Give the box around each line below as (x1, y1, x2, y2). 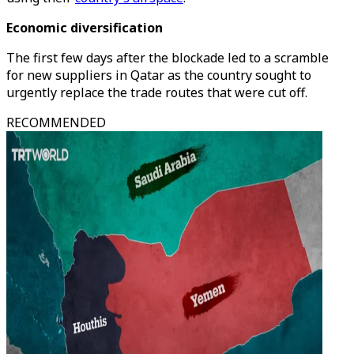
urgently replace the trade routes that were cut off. (6, 84, 307, 101)
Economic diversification (6, 19, 163, 36)
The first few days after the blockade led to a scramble (6, 49, 329, 66)
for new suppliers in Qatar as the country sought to (6, 66, 311, 84)
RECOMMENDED (6, 114, 106, 131)
